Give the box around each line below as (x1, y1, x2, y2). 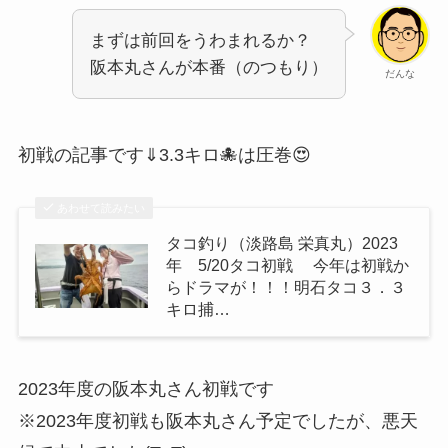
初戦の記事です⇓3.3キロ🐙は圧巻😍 (17, 145, 311, 166)
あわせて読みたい (57, 201, 146, 214)
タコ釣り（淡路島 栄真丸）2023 (166, 233, 399, 252)
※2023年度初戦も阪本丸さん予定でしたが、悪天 (17, 410, 418, 431)
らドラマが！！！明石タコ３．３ (166, 277, 407, 296)
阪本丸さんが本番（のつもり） (90, 58, 329, 78)
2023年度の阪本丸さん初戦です (17, 378, 274, 399)
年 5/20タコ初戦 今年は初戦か (166, 255, 410, 274)
